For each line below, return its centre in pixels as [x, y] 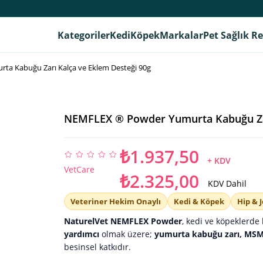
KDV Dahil [227, 183]
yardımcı [82, 234]
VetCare [79, 169]
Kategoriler [83, 35]
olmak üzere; [127, 234]
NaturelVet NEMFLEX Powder [123, 221]
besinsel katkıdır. [97, 247]
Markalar [181, 35]
